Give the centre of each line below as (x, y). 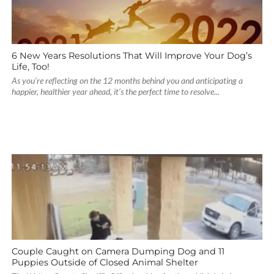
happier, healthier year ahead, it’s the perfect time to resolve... (115, 91)
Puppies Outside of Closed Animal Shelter (105, 262)
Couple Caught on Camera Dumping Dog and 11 (118, 251)
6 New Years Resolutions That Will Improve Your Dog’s (131, 56)
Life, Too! (30, 67)
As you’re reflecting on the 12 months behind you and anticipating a (127, 80)
